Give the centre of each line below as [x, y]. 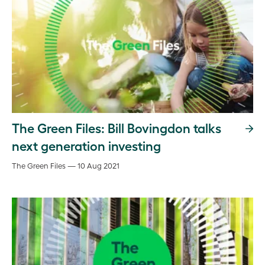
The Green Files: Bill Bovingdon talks [117, 127]
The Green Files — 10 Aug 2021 [66, 165]
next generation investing [86, 145]
